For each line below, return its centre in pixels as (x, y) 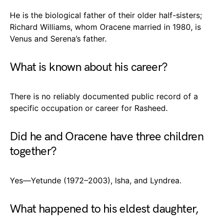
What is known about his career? (89, 67)
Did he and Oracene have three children (107, 136)
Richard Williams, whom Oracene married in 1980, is (105, 27)
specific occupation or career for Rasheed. (89, 108)
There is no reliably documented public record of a (104, 96)
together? (33, 151)
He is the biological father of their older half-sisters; (106, 15)
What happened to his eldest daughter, (104, 209)
